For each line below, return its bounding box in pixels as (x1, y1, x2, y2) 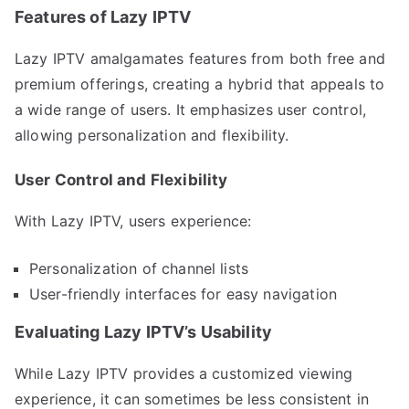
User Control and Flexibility (15, 170, 228, 189)
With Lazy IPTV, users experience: (15, 211, 252, 230)
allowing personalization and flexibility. (15, 125, 289, 144)
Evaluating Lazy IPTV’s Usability (15, 321, 273, 341)
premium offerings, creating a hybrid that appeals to (15, 74, 385, 93)
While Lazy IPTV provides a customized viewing (15, 363, 353, 383)
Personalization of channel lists (29, 258, 249, 278)
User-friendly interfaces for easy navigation (29, 284, 338, 303)
